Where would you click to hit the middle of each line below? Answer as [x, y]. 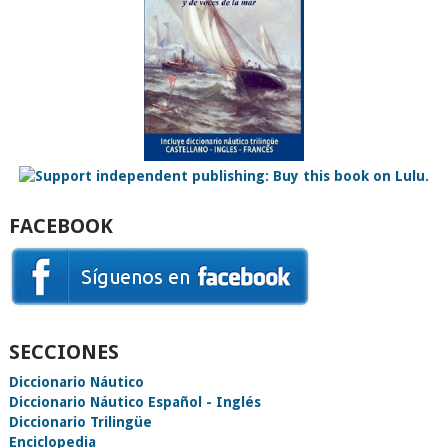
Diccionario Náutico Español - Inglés [134, 402]
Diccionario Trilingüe [80, 422]
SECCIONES [63, 352]
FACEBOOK [60, 226]
